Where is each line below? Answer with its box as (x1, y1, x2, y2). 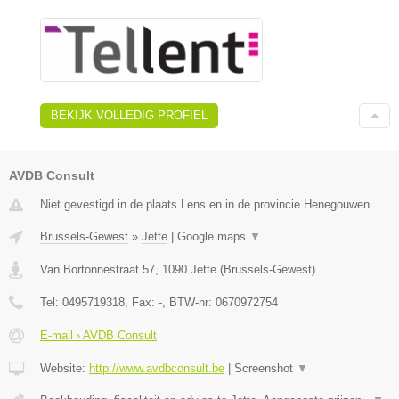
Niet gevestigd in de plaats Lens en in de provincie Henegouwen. (40, 198, 373, 212)
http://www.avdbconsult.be (89, 362, 224, 376)
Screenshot (234, 362, 297, 376)
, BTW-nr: (162, 296, 216, 310)
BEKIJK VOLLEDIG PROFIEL (51, 109, 208, 123)
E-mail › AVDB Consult (40, 329, 157, 343)
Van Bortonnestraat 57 (40, 263, 155, 277)
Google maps (177, 230, 249, 244)
